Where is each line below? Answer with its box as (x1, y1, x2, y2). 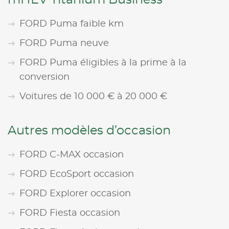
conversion (19, 73, 70, 82)
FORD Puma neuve (19, 39, 109, 49)
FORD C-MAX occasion (19, 150, 124, 160)
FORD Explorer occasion (19, 189, 131, 199)
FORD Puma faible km (19, 19, 124, 29)
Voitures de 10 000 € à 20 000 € (19, 92, 167, 102)
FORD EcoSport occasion (19, 170, 134, 179)
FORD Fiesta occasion (19, 209, 120, 218)
